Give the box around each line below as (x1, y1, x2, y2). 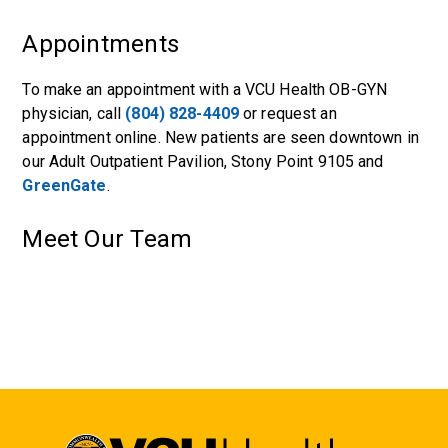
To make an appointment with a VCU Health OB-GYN (22, 80, 388, 99)
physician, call (22, 104, 126, 123)
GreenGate (22, 176, 107, 195)
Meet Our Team (22, 225, 193, 253)
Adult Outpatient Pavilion (48, 152, 224, 171)
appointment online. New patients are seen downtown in (22, 128, 419, 147)
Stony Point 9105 (231, 152, 355, 171)
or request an (239, 104, 337, 123)
